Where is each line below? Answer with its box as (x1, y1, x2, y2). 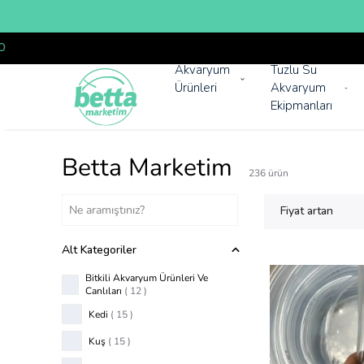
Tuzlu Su (271, 62, 317, 78)
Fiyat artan (280, 203, 334, 219)
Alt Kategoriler (62, 242, 136, 258)
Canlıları (85, 284, 123, 297)
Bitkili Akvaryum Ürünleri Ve (85, 271, 209, 284)
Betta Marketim (62, 151, 232, 184)
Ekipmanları (271, 97, 332, 114)
